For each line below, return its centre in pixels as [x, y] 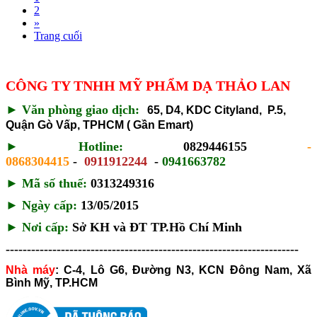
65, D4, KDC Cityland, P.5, [217, 110]
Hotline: [101, 147]
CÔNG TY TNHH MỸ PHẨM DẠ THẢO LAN [148, 86]
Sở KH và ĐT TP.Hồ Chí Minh [157, 227]
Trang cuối [58, 36]
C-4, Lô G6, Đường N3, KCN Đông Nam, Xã [188, 270]
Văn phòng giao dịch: [81, 110]
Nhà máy [31, 270]
